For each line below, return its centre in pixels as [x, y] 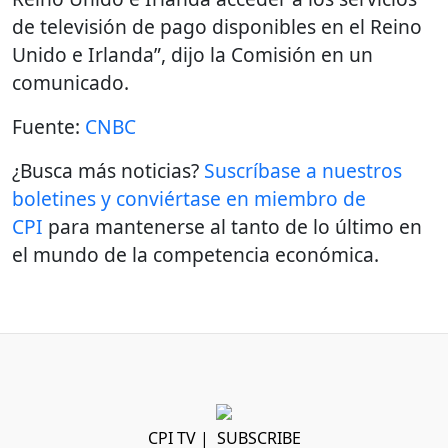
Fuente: [48, 126]
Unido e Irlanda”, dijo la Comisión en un [192, 54]
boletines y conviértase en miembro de [189, 198]
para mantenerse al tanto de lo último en [232, 226]
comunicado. [70, 82]
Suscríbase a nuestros [303, 170]
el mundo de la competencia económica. [195, 254]
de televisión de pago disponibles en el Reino [217, 26]
